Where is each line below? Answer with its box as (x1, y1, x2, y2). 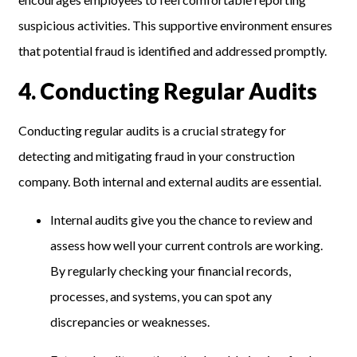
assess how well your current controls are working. (50, 237, 324, 253)
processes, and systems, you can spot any (50, 288, 273, 304)
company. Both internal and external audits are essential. (18, 174, 322, 190)
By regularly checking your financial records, (50, 263, 292, 279)
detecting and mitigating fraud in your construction (18, 148, 296, 164)
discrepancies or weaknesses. (50, 314, 210, 330)
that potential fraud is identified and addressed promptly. (18, 43, 328, 59)
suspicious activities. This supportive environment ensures (18, 18, 333, 33)
